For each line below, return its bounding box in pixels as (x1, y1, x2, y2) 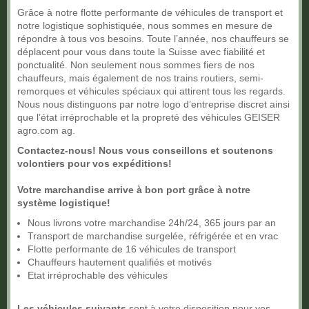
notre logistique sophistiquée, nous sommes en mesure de (17, 19, 272, 31)
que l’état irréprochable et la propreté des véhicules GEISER (17, 111, 280, 123)
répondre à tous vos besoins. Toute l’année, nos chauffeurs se (17, 32, 289, 44)
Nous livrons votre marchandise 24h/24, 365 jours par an (28, 217, 276, 228)
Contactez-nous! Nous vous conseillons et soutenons (17, 144, 273, 156)
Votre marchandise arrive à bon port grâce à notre (17, 183, 250, 195)
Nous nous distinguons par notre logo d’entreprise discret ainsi (17, 98, 290, 110)
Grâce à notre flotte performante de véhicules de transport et (17, 6, 283, 18)
